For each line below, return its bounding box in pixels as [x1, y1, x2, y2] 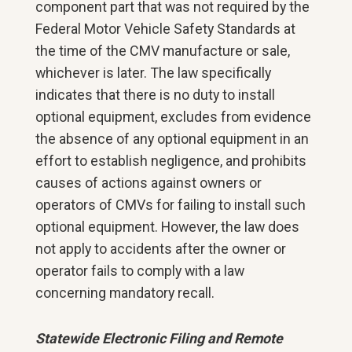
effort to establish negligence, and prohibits [35, 152, 307, 169]
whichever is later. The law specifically [35, 64, 272, 81]
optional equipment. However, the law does [35, 218, 300, 235]
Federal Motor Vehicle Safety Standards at [35, 20, 296, 37]
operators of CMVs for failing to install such [35, 196, 306, 213]
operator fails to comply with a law [35, 262, 245, 279]
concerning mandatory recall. [35, 284, 215, 301]
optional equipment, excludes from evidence [35, 108, 312, 125]
